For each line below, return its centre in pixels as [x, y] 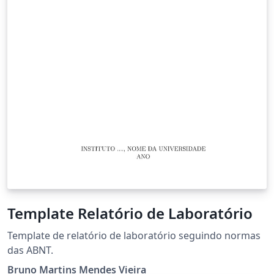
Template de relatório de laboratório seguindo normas [58, 236]
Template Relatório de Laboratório [130, 213]
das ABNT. [30, 250]
